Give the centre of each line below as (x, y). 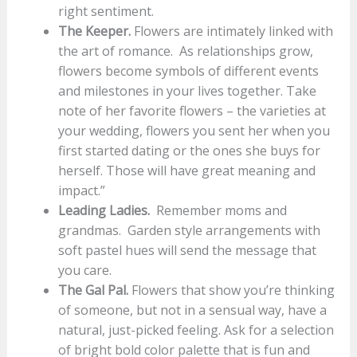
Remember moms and (221, 210)
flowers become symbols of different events (188, 71)
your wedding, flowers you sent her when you (194, 130)
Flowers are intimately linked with (233, 31)
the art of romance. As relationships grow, (185, 51)
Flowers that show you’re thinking (233, 290)
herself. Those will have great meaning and (186, 170)
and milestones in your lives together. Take (187, 90)
